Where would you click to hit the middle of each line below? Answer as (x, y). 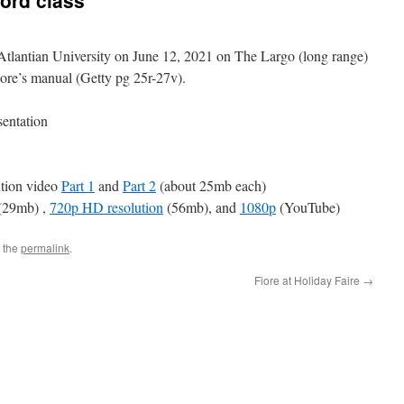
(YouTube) (308, 207)
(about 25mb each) (211, 185)
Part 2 (139, 185)
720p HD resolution (106, 207)
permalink (45, 248)
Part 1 (78, 185)
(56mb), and (202, 207)
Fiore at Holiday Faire (308, 280)
